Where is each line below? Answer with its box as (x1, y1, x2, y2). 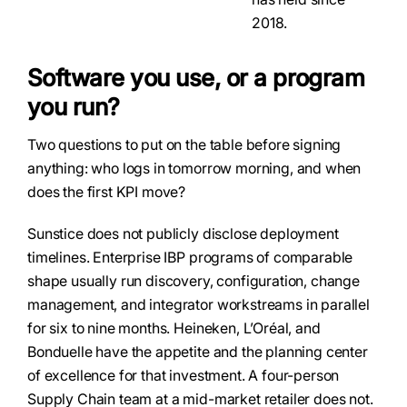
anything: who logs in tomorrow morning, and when (27, 159, 362, 177)
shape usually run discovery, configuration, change (27, 272, 360, 290)
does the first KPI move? (27, 183, 186, 201)
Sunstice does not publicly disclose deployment (27, 224, 339, 243)
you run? (27, 93, 120, 121)
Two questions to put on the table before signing (27, 135, 342, 154)
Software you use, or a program (27, 64, 365, 92)
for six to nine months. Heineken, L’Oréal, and (27, 319, 321, 337)
